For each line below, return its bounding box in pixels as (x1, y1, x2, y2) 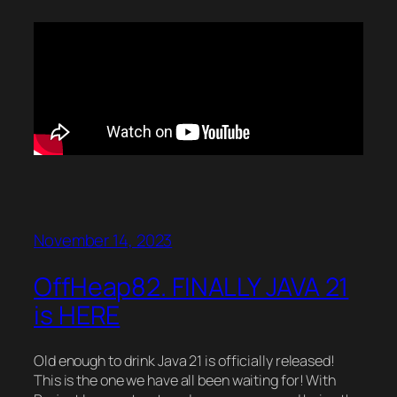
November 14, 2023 (34, 229, 173, 253)
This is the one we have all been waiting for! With (34, 370, 336, 390)
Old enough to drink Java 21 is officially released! (34, 350, 335, 370)
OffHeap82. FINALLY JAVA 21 (34, 269, 349, 304)
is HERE (34, 297, 121, 332)
